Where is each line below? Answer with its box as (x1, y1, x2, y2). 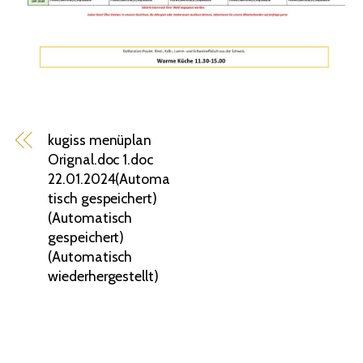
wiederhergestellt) (48, 267, 159, 285)
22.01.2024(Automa (48, 170, 170, 188)
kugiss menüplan (48, 131, 152, 149)
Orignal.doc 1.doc (48, 151, 153, 169)
